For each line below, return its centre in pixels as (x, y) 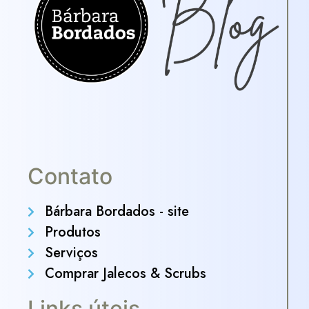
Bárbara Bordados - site (117, 211)
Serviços (71, 252)
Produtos (73, 232)
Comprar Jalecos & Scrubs (126, 273)
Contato (70, 176)
